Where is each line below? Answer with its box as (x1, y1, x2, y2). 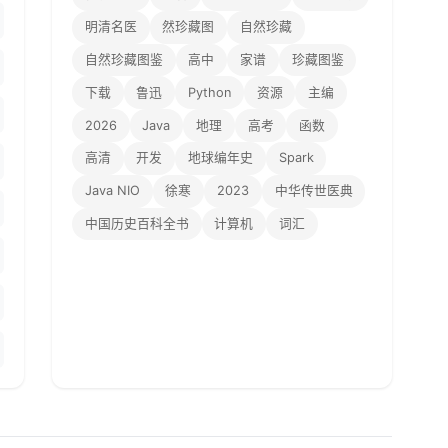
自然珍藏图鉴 (84, 52, 163, 68)
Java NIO (84, 183, 140, 199)
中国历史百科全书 (84, 215, 189, 231)
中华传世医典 (274, 183, 353, 199)
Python (187, 84, 231, 100)
